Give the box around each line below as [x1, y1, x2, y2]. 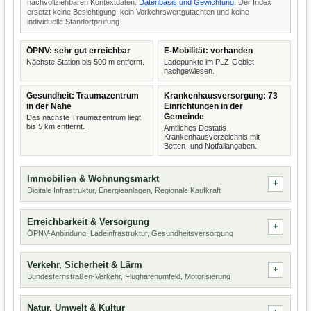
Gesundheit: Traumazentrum [26, 91, 139, 101]
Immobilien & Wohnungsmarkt [27, 174, 159, 184]
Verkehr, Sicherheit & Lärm [27, 260, 142, 270]
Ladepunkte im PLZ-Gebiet [164, 58, 254, 66]
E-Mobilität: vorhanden [164, 46, 253, 56]
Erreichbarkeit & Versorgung [27, 217, 149, 227]
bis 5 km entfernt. [26, 122, 85, 131]
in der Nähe [26, 101, 72, 111]
